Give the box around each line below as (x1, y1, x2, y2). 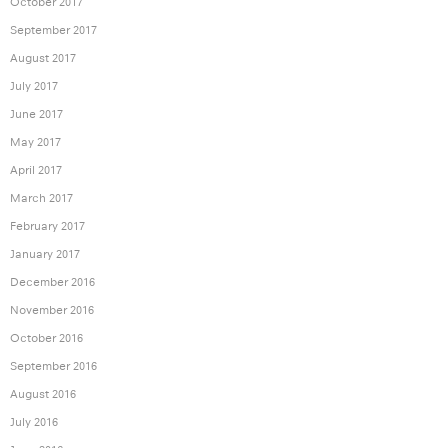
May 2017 (10, 135, 61, 150)
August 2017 (10, 51, 76, 66)
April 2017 (10, 163, 62, 178)
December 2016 (10, 275, 95, 290)
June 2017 (10, 107, 63, 122)
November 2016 (10, 303, 94, 318)
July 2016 (10, 415, 58, 430)
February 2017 (10, 219, 85, 234)
